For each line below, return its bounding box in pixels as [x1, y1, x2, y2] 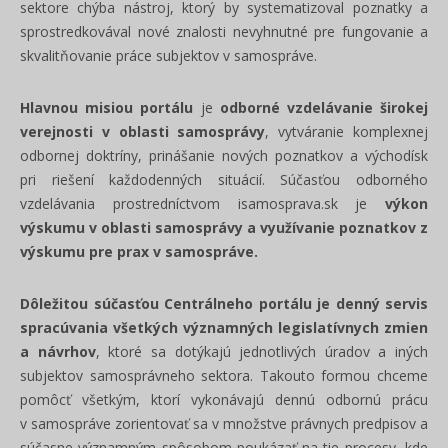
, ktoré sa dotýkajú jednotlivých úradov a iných [95, 342, 428, 361]
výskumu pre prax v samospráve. [20, 242, 258, 261]
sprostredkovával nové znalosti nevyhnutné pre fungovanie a [20, 22, 428, 41]
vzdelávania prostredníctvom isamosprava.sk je [20, 194, 368, 213]
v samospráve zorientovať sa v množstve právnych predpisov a [20, 414, 428, 433]
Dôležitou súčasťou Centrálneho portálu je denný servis [20, 294, 428, 313]
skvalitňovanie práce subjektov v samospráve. [20, 46, 317, 65]
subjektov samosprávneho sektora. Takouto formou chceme [20, 366, 428, 385]
